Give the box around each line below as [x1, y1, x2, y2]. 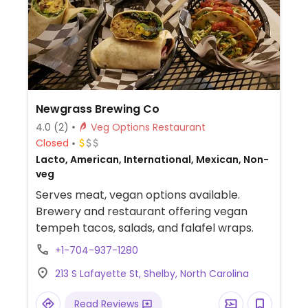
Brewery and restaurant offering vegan [35, 203, 247, 219]
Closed [35, 136, 69, 151]
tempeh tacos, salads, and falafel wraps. [35, 219, 254, 236]
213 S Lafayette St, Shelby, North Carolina [54, 266, 249, 280]
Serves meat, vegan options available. [35, 186, 240, 203]
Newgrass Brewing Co [35, 100, 159, 117]
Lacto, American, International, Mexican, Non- [35, 152, 269, 166]
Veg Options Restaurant [152, 120, 206, 134]
